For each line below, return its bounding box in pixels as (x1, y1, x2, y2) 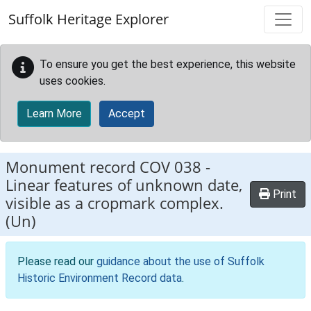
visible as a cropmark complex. (6, 192, 224, 214)
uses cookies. (40, 74, 106, 87)
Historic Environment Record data (17, 271, 182, 285)
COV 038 (140, 156, 201, 178)
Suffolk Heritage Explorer (8, 10, 169, 28)
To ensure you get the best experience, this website (40, 58, 296, 71)
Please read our (17, 255, 96, 268)
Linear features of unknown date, (6, 174, 242, 196)
